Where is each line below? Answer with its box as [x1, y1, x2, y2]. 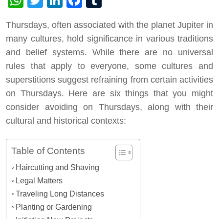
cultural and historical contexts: [6, 115, 126, 126]
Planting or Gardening [16, 202, 92, 211]
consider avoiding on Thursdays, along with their [6, 102, 213, 112]
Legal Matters [16, 175, 63, 185]
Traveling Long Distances [16, 189, 105, 198]
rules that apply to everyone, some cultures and [6, 61, 213, 71]
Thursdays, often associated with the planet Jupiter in [6, 20, 213, 30]
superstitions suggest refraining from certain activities [6, 74, 213, 85]
